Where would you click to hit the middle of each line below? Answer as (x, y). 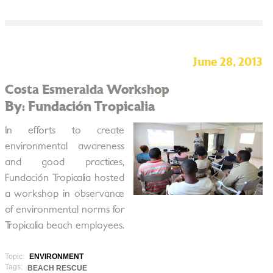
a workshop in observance (64, 194)
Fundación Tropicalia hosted (64, 178)
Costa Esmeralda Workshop (87, 90)
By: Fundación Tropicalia (80, 107)
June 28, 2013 (227, 62)
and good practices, (64, 162)
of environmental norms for (64, 210)
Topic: (15, 257)
